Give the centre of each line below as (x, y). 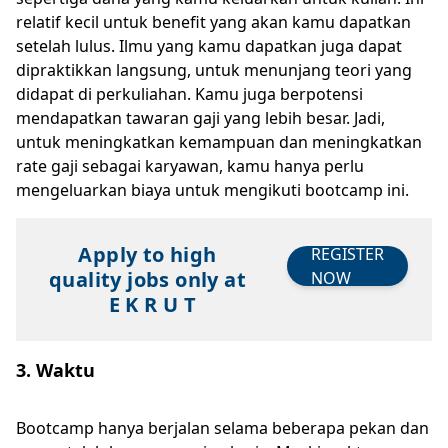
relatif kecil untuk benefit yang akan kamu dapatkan (213, 22)
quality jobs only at (147, 279)
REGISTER (347, 254)
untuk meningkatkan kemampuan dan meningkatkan (219, 142)
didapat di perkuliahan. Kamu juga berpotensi (189, 94)
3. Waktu (55, 370)
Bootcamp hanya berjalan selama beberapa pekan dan (222, 428)
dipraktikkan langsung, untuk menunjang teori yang (214, 70)
